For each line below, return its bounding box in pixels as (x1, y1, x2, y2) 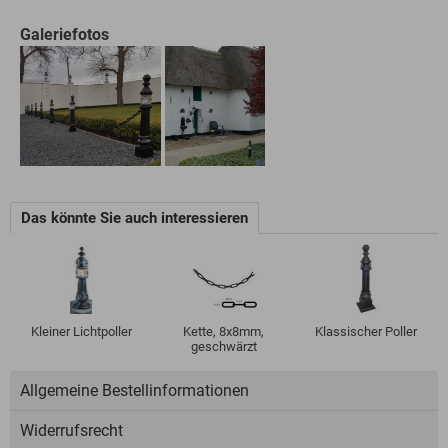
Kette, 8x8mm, (183, 324, 265, 340)
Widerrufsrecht (20, 421, 123, 441)
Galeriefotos (20, 25, 109, 45)
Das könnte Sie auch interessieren (21, 209, 248, 228)
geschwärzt (190, 339, 257, 355)
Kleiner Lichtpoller (30, 324, 132, 340)
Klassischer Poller (315, 324, 418, 340)
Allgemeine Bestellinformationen (20, 381, 249, 401)
